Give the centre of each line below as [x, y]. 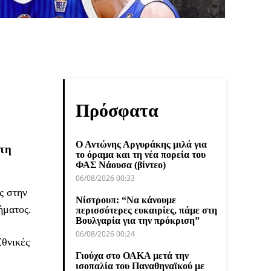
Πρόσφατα [117, 110]
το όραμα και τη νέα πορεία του [141, 154]
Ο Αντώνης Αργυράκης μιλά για [141, 144]
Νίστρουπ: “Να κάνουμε [126, 200]
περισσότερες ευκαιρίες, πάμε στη [146, 210]
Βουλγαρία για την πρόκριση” [138, 220]
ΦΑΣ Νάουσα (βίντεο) [121, 165]
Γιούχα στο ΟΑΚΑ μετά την [132, 255]
